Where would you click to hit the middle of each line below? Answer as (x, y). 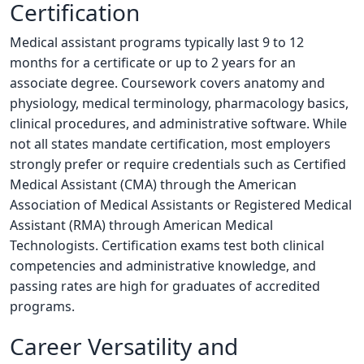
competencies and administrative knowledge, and (163, 266)
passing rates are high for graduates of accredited (165, 286)
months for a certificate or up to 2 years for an (153, 63)
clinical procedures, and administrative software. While (178, 124)
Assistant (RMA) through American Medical (141, 225)
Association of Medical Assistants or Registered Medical (181, 205)
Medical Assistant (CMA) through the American (153, 185)
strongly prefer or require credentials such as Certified (178, 165)
